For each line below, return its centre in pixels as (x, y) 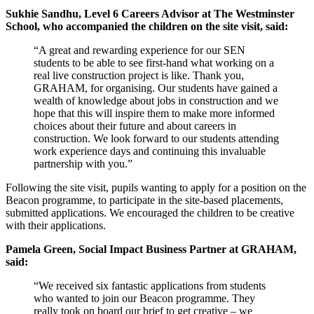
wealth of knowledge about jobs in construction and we (156, 100)
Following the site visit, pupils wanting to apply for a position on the (156, 187)
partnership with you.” (83, 163)
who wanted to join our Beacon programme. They (144, 298)
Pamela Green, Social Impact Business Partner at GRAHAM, (151, 249)
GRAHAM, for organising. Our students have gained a (156, 88)
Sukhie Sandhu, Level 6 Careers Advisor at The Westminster (150, 13)
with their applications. (56, 225)
